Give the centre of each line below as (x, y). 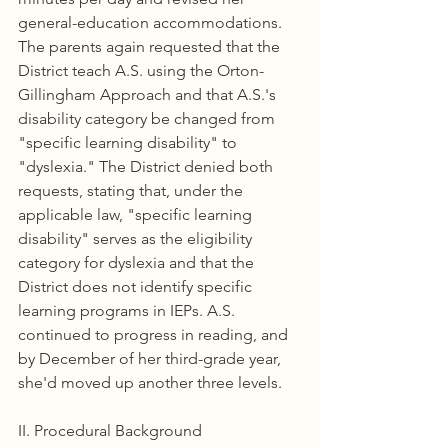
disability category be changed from (148, 118)
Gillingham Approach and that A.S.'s (149, 94)
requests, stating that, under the (132, 190)
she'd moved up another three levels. (150, 382)
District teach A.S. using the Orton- (141, 70)
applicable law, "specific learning (137, 214)
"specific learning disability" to (129, 142)
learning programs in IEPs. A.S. (128, 310)
